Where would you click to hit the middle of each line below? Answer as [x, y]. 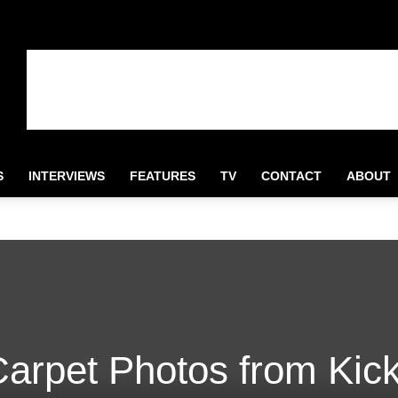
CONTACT [291, 176]
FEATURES [163, 176]
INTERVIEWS [67, 176]
